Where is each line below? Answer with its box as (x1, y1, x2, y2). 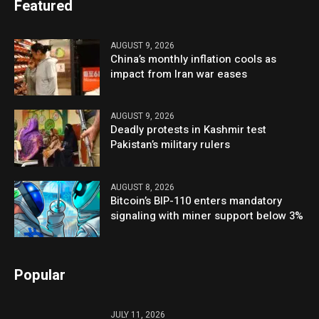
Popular (14, 264, 66, 286)
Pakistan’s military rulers (110, 137, 231, 153)
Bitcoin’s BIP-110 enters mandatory (110, 192, 283, 209)
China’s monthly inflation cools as (110, 51, 277, 68)
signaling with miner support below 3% (110, 207, 304, 224)
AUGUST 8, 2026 (110, 180, 175, 194)
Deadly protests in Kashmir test (110, 122, 267, 138)
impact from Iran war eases (110, 66, 248, 83)
